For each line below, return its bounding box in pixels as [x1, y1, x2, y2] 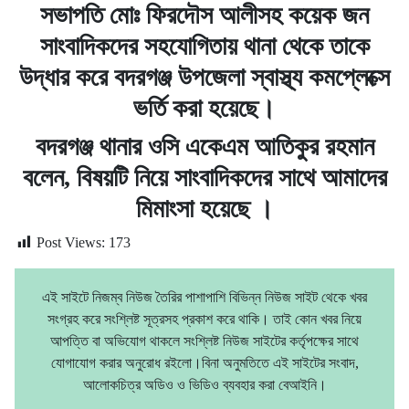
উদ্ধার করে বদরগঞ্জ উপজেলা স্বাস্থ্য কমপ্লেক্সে [19, 62, 390, 91]
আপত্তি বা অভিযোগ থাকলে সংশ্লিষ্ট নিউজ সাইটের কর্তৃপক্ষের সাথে [50, 332, 359, 349]
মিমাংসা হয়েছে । [135, 194, 274, 223]
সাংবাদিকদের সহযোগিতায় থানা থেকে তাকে [39, 31, 370, 60]
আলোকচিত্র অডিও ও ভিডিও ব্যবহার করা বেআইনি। [82, 376, 327, 393]
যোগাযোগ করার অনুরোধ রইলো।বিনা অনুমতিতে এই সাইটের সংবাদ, [50, 354, 359, 371]
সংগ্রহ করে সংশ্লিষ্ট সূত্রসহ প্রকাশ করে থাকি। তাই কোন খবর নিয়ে [47, 310, 362, 327]
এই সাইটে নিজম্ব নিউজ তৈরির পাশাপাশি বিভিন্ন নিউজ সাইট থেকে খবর [42, 288, 367, 305]
